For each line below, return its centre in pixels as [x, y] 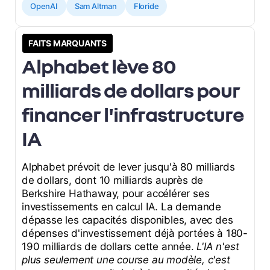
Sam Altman [96, 6]
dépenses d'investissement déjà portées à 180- [135, 234]
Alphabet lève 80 [99, 66]
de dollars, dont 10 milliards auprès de [113, 181]
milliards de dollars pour [131, 90]
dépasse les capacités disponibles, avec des [127, 220]
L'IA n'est [218, 247]
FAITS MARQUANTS [67, 43]
